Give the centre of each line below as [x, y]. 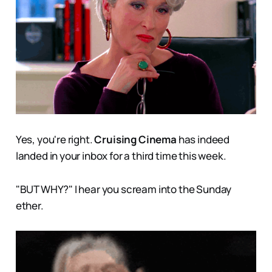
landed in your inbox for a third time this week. [121, 156]
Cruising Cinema [135, 140]
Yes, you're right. [55, 140]
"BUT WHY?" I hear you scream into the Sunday [124, 189]
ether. [29, 206]
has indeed [203, 140]
